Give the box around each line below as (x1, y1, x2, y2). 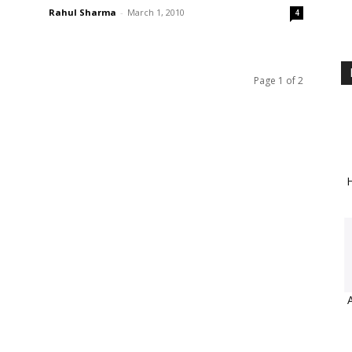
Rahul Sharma (49, 6, 116, 18)
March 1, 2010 (127, 6, 185, 18)
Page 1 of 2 (254, 74, 303, 87)
